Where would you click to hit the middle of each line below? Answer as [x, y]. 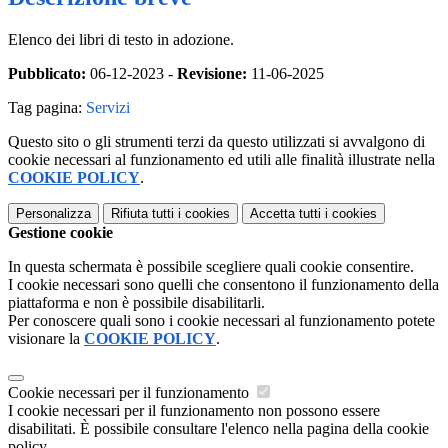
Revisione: [212, 73]
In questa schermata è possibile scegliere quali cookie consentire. [211, 266]
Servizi [108, 107]
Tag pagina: [47, 107]
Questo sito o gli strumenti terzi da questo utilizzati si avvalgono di [216, 141]
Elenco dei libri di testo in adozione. [121, 39]
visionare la [46, 338]
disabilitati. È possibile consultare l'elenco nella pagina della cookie [218, 428]
